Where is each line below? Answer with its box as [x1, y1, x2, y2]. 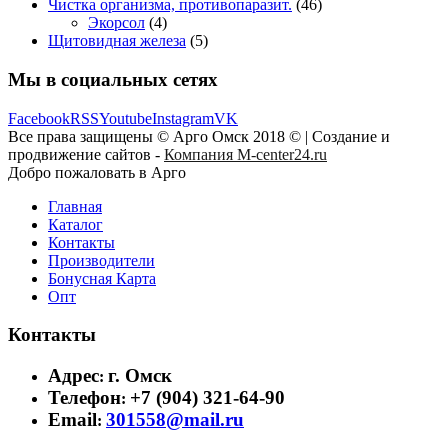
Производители [48, 251, 155, 269]
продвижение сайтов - [8, 145, 164, 163]
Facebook [8, 109, 70, 127]
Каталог [48, 215, 103, 233]
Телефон [48, 386, 121, 408]
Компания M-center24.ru [164, 145, 327, 163]
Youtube [99, 109, 152, 127]
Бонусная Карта [48, 269, 156, 287]
